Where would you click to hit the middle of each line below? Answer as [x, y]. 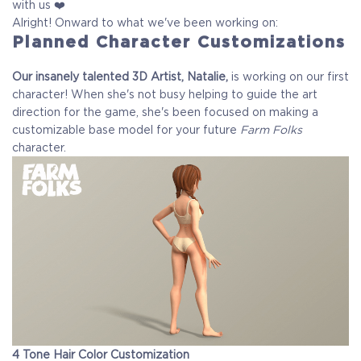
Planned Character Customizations [179, 42]
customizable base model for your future [126, 130]
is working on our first [288, 77]
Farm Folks [271, 130]
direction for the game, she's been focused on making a [165, 112]
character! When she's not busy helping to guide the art [165, 95]
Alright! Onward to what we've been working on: [145, 23]
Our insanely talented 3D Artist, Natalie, [120, 77]
